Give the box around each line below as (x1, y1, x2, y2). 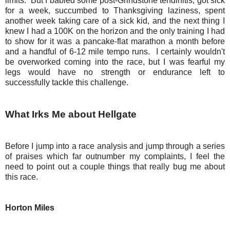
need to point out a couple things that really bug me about (5, 162, 225, 171)
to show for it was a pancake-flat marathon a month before (5, 37, 225, 46)
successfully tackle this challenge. (5, 78, 128, 87)
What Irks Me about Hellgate (5, 109, 137, 120)
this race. (5, 172, 38, 182)
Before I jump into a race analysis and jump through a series (5, 142, 225, 151)
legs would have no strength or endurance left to (5, 68, 225, 77)
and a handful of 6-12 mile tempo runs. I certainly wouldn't (5, 47, 225, 56)
